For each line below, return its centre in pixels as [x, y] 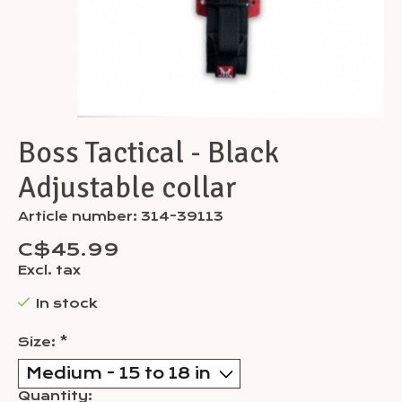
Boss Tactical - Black [149, 153]
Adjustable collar [127, 188]
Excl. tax [49, 271]
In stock [66, 304]
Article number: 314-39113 [121, 217]
